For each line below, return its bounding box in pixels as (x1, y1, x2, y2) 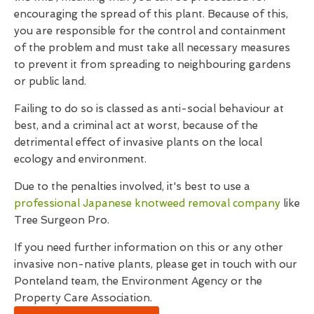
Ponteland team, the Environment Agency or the (14, 274, 262, 287)
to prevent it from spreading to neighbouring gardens (14, 57, 291, 71)
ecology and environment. (14, 152, 146, 165)
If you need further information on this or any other (14, 240, 283, 254)
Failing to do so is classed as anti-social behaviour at (14, 102, 284, 115)
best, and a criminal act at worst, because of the (14, 118, 258, 132)
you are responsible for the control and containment (14, 24, 286, 37)
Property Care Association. (14, 291, 152, 304)
